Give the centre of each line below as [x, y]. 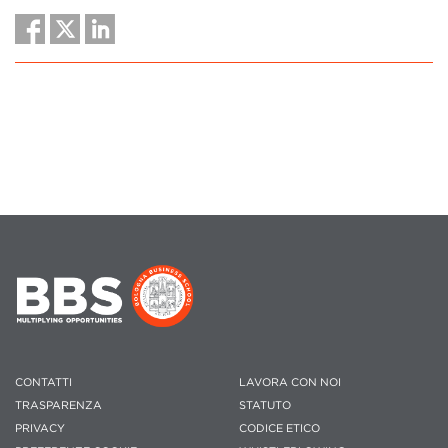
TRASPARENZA [58, 404]
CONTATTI [43, 381]
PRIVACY [40, 427]
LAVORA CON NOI [290, 381]
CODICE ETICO [279, 427]
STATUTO [265, 404]
